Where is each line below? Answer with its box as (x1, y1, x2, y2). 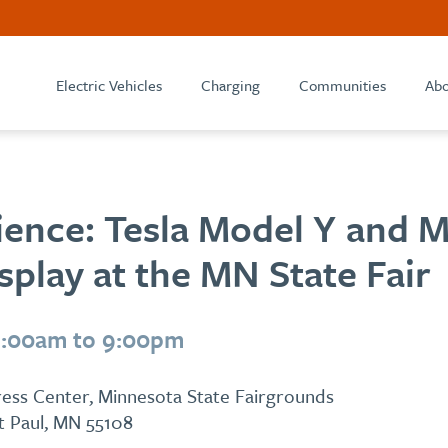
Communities (299, 74, 386, 96)
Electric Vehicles (56, 74, 162, 96)
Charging (201, 74, 260, 96)
